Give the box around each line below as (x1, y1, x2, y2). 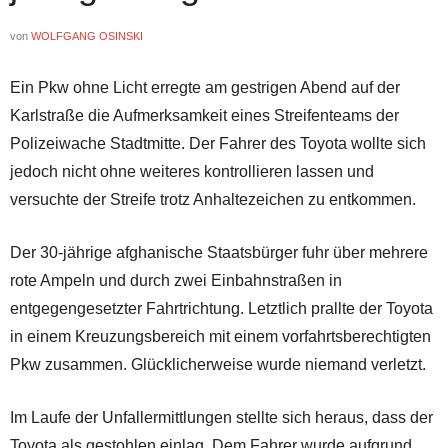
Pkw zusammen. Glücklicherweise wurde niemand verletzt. (10, 355, 426, 373)
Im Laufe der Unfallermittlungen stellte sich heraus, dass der (10, 408, 433, 426)
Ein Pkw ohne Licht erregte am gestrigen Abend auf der (10, 78, 400, 96)
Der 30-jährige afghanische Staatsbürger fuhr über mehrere (10, 243, 428, 261)
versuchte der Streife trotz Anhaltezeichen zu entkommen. (10, 190, 416, 208)
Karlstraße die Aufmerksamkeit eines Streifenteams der (10, 106, 399, 124)
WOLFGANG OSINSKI (31, 29, 143, 42)
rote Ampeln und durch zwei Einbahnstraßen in (10, 271, 342, 289)
